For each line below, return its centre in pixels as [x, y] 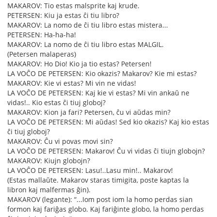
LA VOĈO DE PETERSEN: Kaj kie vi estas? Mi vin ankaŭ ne [98, 93]
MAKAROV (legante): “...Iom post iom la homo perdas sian [100, 200]
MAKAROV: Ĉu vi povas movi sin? [60, 141]
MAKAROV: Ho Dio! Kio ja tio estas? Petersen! [79, 64]
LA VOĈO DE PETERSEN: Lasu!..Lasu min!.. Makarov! [90, 170]
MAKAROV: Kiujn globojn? [49, 161]
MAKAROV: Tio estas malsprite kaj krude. [73, 6]
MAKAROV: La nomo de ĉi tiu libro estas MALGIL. [85, 45]
